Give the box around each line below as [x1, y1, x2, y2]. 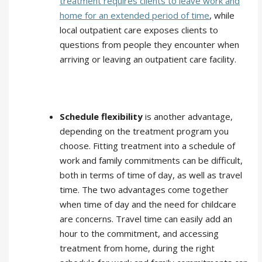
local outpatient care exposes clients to [60, 24, 218, 36]
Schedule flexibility [60, 111, 143, 122]
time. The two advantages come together [60, 184, 229, 195]
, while [209, 9, 235, 21]
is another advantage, [143, 111, 233, 122]
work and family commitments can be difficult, [60, 154, 243, 166]
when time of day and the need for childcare [60, 198, 236, 210]
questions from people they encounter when [60, 39, 239, 50]
